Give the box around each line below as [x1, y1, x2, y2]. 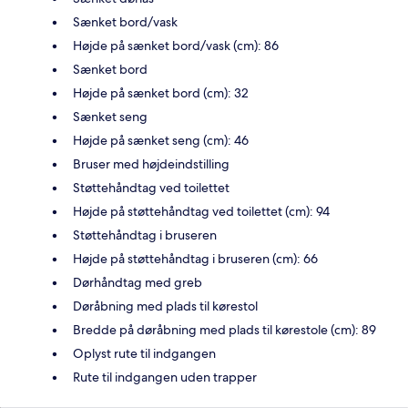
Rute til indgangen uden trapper [73, 369, 257, 386]
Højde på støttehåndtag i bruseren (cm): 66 [73, 250, 318, 268]
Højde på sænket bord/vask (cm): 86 [73, 37, 279, 55]
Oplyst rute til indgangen [73, 345, 216, 362]
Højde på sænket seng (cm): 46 [73, 132, 249, 149]
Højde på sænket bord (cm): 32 [73, 85, 249, 102]
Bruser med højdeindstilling [73, 156, 229, 173]
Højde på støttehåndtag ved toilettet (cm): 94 [73, 203, 330, 220]
